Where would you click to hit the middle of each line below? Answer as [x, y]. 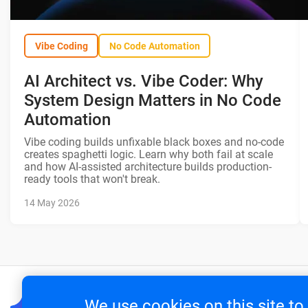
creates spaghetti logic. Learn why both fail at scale [148, 155]
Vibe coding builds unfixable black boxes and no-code [154, 142]
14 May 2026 [52, 203]
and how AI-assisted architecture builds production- [148, 167]
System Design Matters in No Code [153, 101]
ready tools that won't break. [92, 179]
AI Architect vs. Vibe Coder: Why [144, 81]
